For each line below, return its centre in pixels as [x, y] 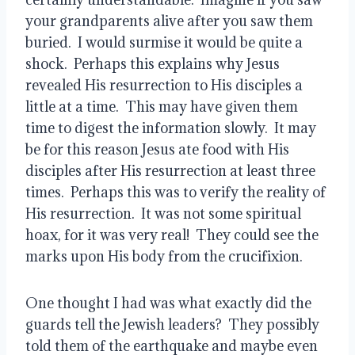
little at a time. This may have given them [162, 106]
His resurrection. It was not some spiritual [163, 213]
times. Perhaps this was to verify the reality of [176, 192]
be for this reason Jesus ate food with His [157, 149]
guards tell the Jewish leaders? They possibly [172, 324]
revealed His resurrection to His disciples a [164, 85]
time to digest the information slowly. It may [171, 128]
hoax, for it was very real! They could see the [172, 235]
